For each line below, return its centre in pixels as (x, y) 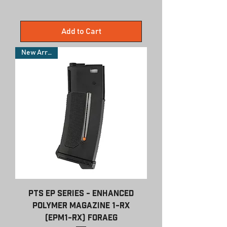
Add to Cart (81, 31)
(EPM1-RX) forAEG (81, 217)
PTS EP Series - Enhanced (81, 193)
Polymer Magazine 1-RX (81, 205)
